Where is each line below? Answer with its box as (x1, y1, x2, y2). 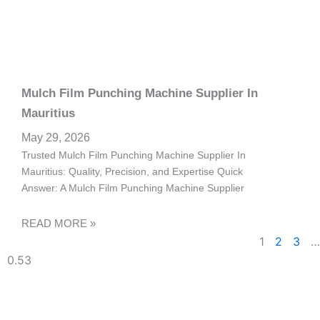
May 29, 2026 (21, 131, 90, 144)
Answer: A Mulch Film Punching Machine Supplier (21, 181, 244, 194)
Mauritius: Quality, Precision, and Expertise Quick (21, 165, 243, 177)
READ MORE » (21, 217, 96, 230)
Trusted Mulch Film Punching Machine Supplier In (21, 149, 246, 161)
